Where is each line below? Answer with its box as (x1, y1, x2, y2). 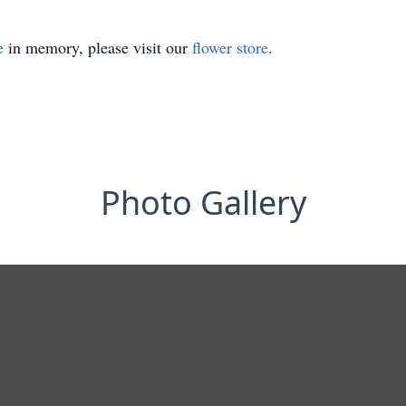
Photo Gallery (100, 180, 306, 225)
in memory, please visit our (4, 36, 192, 58)
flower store (192, 36, 268, 58)
